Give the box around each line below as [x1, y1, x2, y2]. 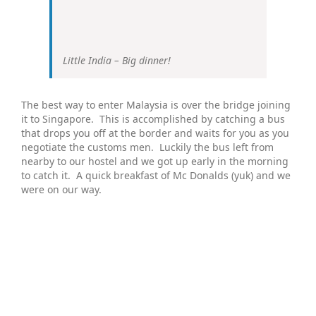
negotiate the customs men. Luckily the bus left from [21, 140, 274, 154]
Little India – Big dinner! [63, 53, 171, 67]
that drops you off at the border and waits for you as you [21, 126, 289, 140]
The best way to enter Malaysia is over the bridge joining [21, 97, 291, 111]
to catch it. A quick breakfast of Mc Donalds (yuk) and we [21, 168, 291, 182]
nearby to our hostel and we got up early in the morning [21, 154, 288, 168]
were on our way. [21, 182, 102, 196]
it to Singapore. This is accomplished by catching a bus [21, 111, 285, 126]
